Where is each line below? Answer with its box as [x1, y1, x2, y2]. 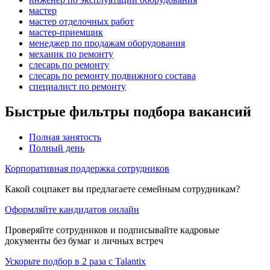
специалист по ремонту [29, 81, 126, 92]
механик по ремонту [29, 48, 113, 59]
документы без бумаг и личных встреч [5, 236, 163, 246]
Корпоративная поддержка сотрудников [5, 163, 169, 174]
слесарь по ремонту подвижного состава [29, 70, 196, 81]
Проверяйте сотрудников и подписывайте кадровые [5, 225, 219, 236]
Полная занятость [29, 132, 101, 143]
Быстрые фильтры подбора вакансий [5, 104, 251, 120]
